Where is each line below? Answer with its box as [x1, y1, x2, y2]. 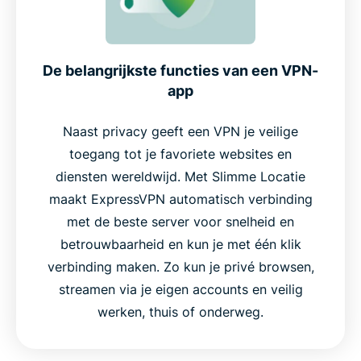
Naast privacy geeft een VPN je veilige [63, 122, 298, 139]
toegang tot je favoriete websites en [69, 145, 292, 162]
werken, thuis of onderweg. [98, 303, 263, 320]
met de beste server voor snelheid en [67, 213, 294, 230]
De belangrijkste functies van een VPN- [43, 61, 318, 79]
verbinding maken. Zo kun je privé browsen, [47, 258, 314, 275]
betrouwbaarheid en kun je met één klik [60, 235, 301, 252]
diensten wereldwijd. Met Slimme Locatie [56, 168, 305, 185]
